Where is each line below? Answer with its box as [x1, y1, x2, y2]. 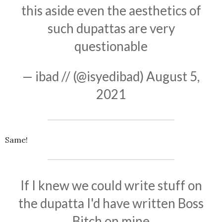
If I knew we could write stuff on [20, 177, 202, 194]
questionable [74, 38, 148, 55]
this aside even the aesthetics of [21, 2, 201, 19]
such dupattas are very [47, 20, 175, 37]
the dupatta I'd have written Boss [18, 195, 204, 212]
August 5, [146, 68, 200, 85]
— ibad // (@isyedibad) [22, 68, 146, 85]
